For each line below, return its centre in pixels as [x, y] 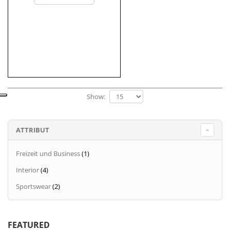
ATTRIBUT [33, 130]
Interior [27, 170]
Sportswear [33, 187]
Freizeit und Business [48, 154]
